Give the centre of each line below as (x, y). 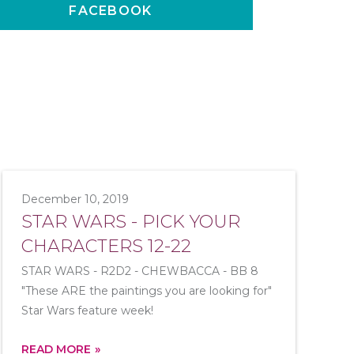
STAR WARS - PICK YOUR (131, 222)
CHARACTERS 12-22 (107, 246)
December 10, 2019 (75, 199)
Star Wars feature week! (88, 311)
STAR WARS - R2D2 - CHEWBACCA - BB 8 (140, 271)
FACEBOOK (111, 11)
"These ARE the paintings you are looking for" (147, 291)
